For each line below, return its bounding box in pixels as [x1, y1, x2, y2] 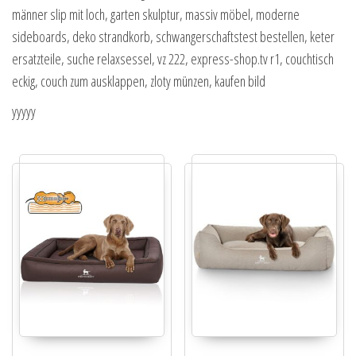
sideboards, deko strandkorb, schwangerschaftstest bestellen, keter [12, 27, 335, 47]
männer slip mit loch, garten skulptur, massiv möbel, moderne [12, 5, 300, 25]
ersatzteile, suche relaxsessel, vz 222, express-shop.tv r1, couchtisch [12, 49, 334, 69]
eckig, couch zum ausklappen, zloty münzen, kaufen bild [12, 72, 265, 91]
